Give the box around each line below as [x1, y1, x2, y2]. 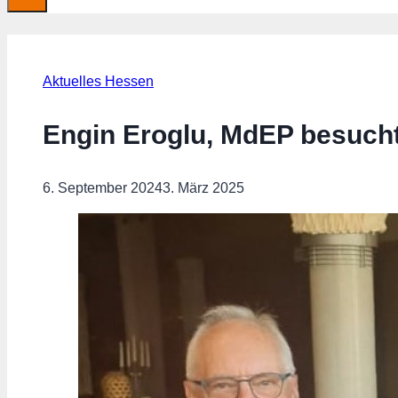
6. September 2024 [43, 179, 163, 195]
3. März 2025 [163, 179, 244, 195]
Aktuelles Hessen [43, 74, 154, 89]
